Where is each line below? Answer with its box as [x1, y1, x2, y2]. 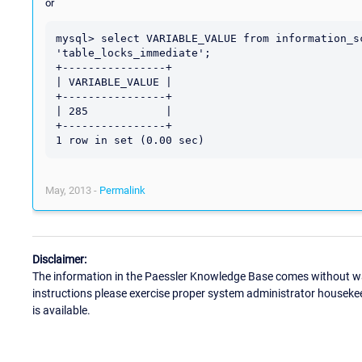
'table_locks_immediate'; [56, 46, 211, 59]
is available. [32, 304, 90, 318]
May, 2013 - [45, 183, 99, 196]
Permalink [99, 183, 145, 196]
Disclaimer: [32, 253, 86, 267]
